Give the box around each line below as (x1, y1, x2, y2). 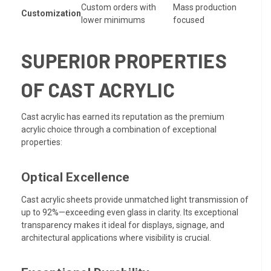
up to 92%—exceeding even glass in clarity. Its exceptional (21, 207, 238, 218)
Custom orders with (81, 2, 156, 13)
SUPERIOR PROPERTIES (21, 49, 227, 73)
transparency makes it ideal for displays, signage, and (21, 220, 224, 230)
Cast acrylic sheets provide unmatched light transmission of (21, 195, 249, 205)
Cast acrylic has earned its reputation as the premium (21, 112, 224, 122)
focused (173, 15, 204, 25)
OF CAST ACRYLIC (21, 78, 175, 102)
